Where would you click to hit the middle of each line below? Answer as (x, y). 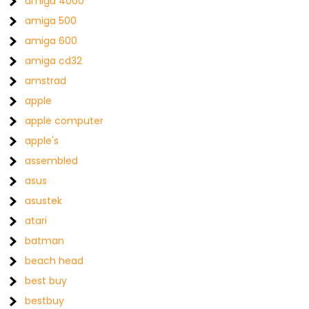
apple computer (64, 121)
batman (45, 241)
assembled (52, 161)
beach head (54, 261)
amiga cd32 (54, 61)
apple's (42, 141)
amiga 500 (51, 21)
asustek (44, 201)
